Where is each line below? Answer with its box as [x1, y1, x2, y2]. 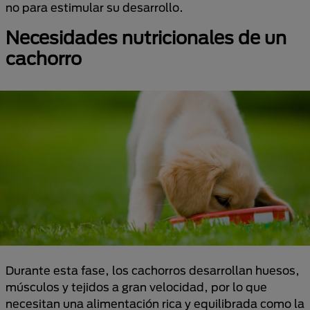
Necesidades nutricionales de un [6, 27, 286, 48]
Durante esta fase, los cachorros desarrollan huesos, [6, 264, 300, 277]
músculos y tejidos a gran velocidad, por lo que [6, 280, 267, 293]
